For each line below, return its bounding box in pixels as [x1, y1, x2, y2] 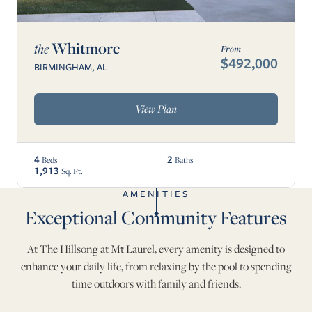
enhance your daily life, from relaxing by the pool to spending [20, 258, 292, 274]
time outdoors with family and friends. [71, 276, 241, 291]
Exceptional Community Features [25, 204, 287, 230]
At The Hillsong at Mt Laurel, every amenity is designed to [27, 241, 285, 256]
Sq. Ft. [61, 165, 83, 176]
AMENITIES [122, 186, 190, 201]
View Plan [135, 101, 177, 117]
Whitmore [49, 37, 120, 58]
